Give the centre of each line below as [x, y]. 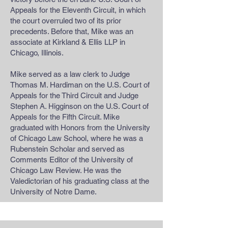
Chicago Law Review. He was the [66, 170]
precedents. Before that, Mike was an [72, 31]
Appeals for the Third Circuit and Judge [74, 95]
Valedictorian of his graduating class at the [80, 181]
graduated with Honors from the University [80, 127]
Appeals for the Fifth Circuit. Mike [65, 117]
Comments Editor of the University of [72, 160]
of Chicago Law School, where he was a [77, 138]
